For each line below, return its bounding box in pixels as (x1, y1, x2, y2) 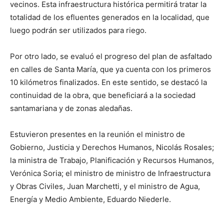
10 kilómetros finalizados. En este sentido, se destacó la (10, 77, 207, 87)
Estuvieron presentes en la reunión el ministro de (10, 129, 185, 139)
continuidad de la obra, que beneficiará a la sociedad (10, 90, 195, 100)
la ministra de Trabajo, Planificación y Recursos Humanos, (10, 155, 214, 165)
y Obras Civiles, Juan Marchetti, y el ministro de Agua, (10, 181, 200, 191)
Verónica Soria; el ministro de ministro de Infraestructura (10, 168, 210, 178)
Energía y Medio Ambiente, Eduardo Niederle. (10, 194, 171, 204)
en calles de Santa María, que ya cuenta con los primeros (10, 64, 211, 74)
